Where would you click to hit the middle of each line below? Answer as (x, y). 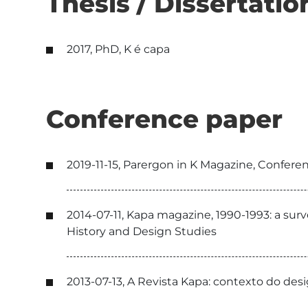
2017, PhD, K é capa (118, 49)
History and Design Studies (142, 231)
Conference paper (164, 119)
